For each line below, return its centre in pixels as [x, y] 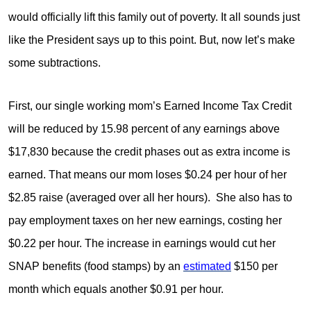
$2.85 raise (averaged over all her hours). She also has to [150, 197]
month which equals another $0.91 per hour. [116, 289]
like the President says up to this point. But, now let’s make [152, 40]
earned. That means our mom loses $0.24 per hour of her [148, 174]
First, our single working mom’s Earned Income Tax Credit [150, 106]
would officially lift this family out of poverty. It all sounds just [154, 17]
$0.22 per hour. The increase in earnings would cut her [142, 243]
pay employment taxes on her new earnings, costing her [145, 220]
